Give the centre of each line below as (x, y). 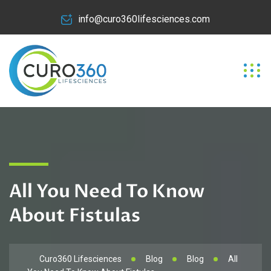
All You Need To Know (107, 191)
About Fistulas (75, 215)
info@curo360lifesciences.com (144, 19)
